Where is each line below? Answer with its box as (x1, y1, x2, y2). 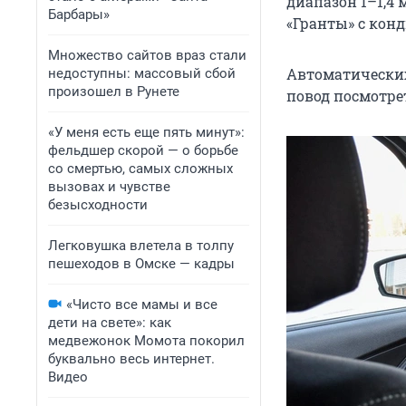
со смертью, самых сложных (48, 160, 233, 177)
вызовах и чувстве (48, 179, 170, 195)
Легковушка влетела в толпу (48, 237, 234, 254)
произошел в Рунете (48, 83, 179, 100)
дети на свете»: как (48, 314, 171, 331)
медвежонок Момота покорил (48, 333, 245, 349)
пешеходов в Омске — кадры (48, 256, 235, 272)
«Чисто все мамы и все (66, 296, 217, 313)
